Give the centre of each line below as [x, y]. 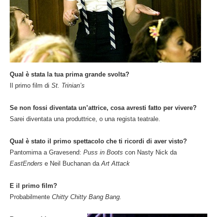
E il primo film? [33, 186]
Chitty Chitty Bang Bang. [87, 197]
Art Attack [116, 164]
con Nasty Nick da [151, 153]
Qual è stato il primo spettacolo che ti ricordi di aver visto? [98, 141]
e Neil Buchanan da [73, 164]
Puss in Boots [104, 153]
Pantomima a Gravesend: [46, 153]
